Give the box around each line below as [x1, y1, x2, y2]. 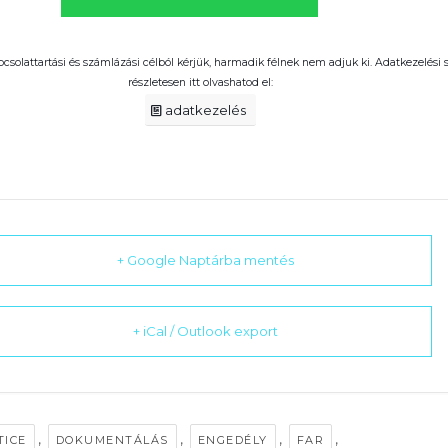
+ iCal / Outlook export [133, 322, 279, 339]
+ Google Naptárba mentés [117, 251, 295, 268]
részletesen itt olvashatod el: [128, 75, 274, 89]
